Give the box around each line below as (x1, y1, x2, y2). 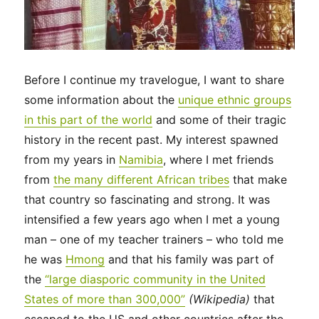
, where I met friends (163, 152, 274, 167)
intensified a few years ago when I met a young (24, 212, 281, 227)
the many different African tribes (53, 172, 230, 187)
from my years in (24, 152, 120, 167)
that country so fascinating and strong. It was (24, 192, 271, 207)
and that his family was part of (105, 252, 275, 267)
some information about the (24, 93, 179, 108)
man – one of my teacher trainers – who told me (24, 232, 284, 247)
